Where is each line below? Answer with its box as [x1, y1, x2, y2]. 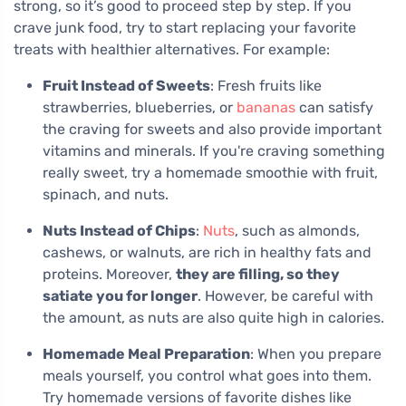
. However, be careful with [198, 286, 373, 304]
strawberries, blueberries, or [43, 98, 237, 116]
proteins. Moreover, [43, 265, 176, 283]
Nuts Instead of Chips [43, 221, 196, 239]
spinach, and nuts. [43, 185, 169, 203]
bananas [237, 98, 295, 116]
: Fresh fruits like [210, 76, 322, 94]
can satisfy [295, 98, 373, 116]
